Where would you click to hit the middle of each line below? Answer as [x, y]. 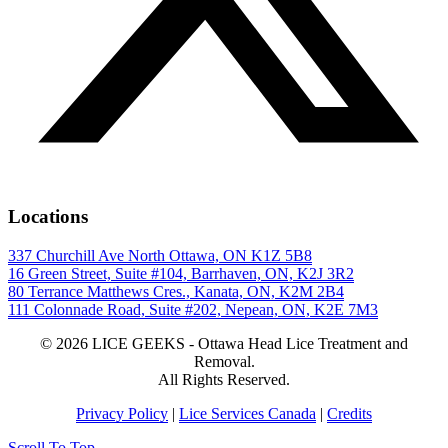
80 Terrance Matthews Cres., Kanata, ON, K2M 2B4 [176, 291]
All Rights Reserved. [224, 379]
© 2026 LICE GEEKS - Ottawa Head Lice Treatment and [224, 343]
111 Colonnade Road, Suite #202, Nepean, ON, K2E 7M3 [193, 309]
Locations [48, 217]
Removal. [224, 361]
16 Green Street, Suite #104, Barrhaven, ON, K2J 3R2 [181, 273]
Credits [349, 413]
